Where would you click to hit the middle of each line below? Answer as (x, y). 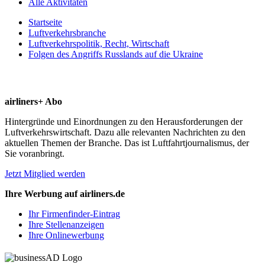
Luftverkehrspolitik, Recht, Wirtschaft (99, 43)
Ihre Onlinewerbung (66, 235)
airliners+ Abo (33, 101)
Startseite (45, 22)
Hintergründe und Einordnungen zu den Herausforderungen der (124, 121)
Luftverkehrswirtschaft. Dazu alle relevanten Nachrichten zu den (125, 132)
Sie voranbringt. (35, 153)
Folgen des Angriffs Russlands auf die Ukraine (116, 54)
